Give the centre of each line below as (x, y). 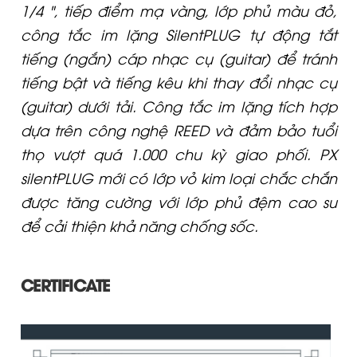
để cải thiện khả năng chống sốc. (139, 225)
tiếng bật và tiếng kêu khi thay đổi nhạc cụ (179, 82)
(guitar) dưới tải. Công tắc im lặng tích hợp (179, 106)
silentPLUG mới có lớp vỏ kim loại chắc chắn (179, 177)
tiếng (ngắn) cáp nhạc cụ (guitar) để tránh (179, 58)
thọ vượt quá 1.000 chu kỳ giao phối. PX (179, 153)
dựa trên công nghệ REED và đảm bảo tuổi (179, 129)
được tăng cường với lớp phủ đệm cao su (179, 201)
